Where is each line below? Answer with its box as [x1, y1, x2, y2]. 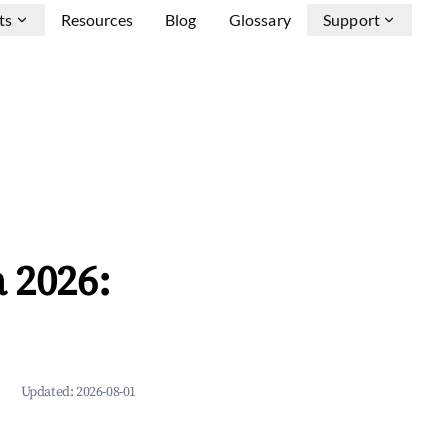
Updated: [20, 383, 76, 401]
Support [322, 10, 380, 29]
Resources [60, 10, 133, 29]
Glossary [228, 10, 291, 29]
